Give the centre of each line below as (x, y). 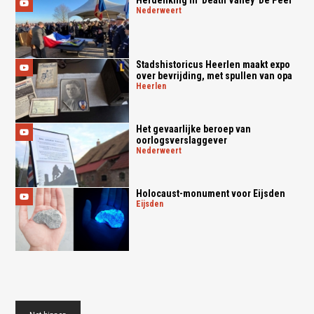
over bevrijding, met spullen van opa (214, 76)
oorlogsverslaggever (181, 140)
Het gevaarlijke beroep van (193, 129)
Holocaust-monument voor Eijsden (210, 193)
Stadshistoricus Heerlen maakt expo (213, 65)
